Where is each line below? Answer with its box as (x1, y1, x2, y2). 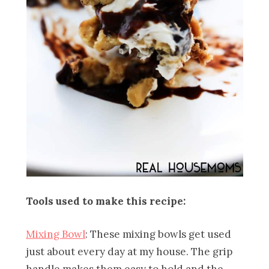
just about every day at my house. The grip (26, 244, 233, 258)
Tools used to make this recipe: (26, 194, 186, 208)
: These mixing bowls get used (85, 227, 232, 241)
